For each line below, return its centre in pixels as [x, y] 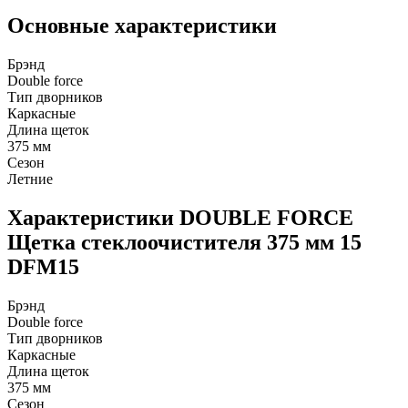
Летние [30, 179]
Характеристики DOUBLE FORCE [180, 217]
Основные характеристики [142, 26]
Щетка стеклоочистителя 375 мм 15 [184, 242]
